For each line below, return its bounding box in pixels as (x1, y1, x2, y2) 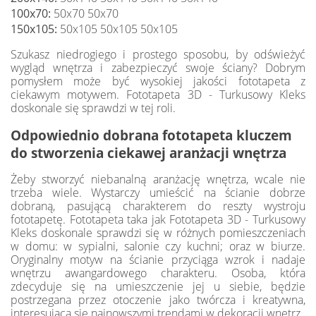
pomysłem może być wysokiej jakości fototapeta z (11, 73, 305, 90)
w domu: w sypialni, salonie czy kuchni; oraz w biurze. (11, 238, 305, 255)
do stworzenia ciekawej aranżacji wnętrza (11, 144, 286, 162)
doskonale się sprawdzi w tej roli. (11, 100, 176, 116)
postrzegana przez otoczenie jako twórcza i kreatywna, (11, 292, 305, 308)
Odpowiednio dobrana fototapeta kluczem (11, 126, 292, 145)
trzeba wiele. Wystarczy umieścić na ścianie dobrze (11, 185, 305, 201)
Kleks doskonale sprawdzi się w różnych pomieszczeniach (11, 225, 305, 241)
